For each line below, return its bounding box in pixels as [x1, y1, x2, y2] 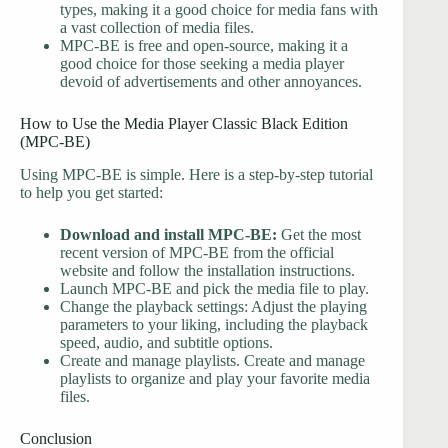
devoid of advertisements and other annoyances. [60, 73, 362, 91]
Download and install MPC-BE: [60, 226, 277, 244]
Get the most [277, 226, 361, 244]
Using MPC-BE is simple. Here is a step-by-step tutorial [20, 166, 373, 184]
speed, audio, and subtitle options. [60, 334, 273, 352]
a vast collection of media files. [60, 19, 254, 37]
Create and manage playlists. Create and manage [60, 352, 365, 370]
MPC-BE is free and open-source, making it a [60, 37, 348, 55]
